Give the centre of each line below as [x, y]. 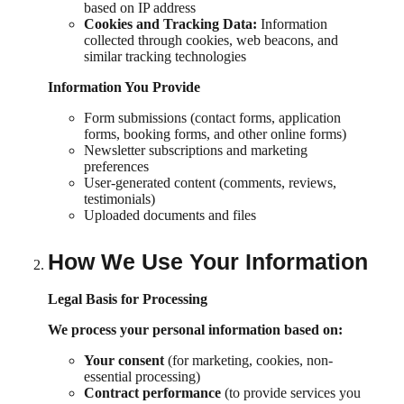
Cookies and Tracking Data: [170, 23]
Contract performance [152, 392]
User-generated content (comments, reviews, [210, 182]
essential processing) [142, 376]
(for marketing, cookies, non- [248, 360]
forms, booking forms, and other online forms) [215, 133]
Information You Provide [124, 87]
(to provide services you [291, 392]
